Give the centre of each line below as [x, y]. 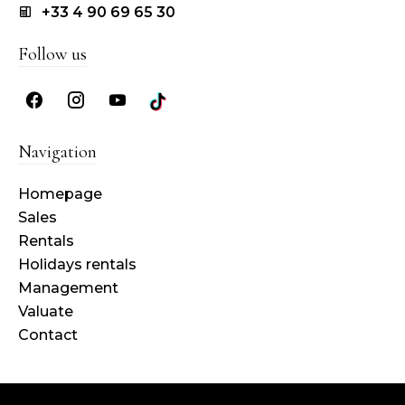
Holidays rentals [77, 265]
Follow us [52, 55]
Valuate [46, 312]
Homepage [60, 194]
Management [68, 288]
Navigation [57, 152]
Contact [48, 335]
